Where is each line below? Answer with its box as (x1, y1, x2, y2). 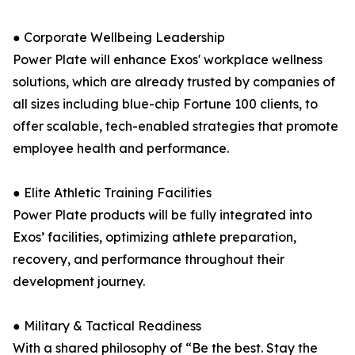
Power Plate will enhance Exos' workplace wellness (13, 52, 323, 67)
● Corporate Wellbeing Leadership (13, 29, 225, 45)
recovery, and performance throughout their (13, 251, 284, 267)
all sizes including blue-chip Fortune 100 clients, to (13, 96, 318, 112)
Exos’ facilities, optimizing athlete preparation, (13, 229, 296, 245)
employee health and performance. (13, 140, 229, 156)
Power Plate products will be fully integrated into (13, 207, 312, 223)
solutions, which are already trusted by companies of (13, 74, 335, 90)
